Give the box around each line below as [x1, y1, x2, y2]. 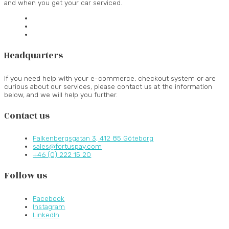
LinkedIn [33, 210, 60, 219]
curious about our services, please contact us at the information [4, 82, 212, 90]
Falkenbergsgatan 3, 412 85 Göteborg [33, 134, 154, 143]
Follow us [4, 169, 47, 183]
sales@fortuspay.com [33, 142, 102, 151]
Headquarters [4, 49, 63, 63]
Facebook [33, 194, 65, 202]
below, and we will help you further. [4, 90, 120, 99]
